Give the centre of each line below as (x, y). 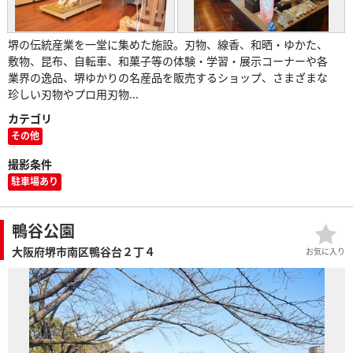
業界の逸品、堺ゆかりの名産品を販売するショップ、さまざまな (168, 77)
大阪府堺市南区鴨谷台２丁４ (84, 251)
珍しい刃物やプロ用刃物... (73, 94)
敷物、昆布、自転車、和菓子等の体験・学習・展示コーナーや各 (168, 61)
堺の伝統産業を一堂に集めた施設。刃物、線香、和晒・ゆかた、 (168, 44)
